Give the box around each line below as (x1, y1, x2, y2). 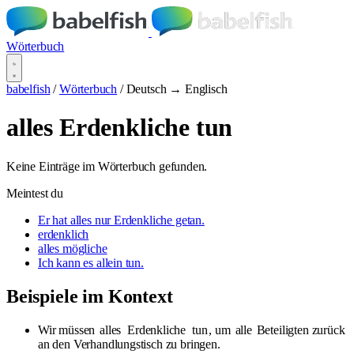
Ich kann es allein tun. (38, 255, 144, 269)
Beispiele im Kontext (6, 285, 173, 307)
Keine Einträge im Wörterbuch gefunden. (6, 159, 208, 173)
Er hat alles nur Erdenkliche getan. (38, 213, 205, 227)
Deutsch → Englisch (126, 82, 228, 96)
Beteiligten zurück (253, 322, 345, 337)
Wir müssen (38, 322, 99, 337)
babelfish (6, 82, 51, 96)
